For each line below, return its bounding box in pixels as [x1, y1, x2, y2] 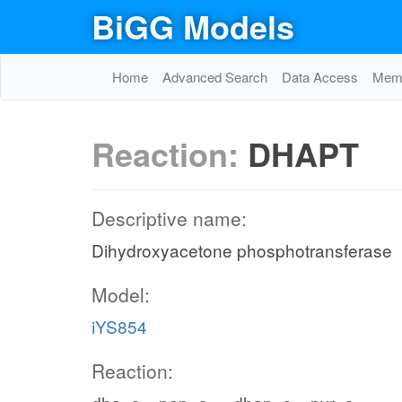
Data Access [282, 67, 358, 86]
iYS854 [92, 314, 147, 338]
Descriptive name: [92, 205, 247, 232]
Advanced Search [162, 67, 267, 86]
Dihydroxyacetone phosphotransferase [92, 238, 392, 262]
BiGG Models [92, 3, 294, 49]
